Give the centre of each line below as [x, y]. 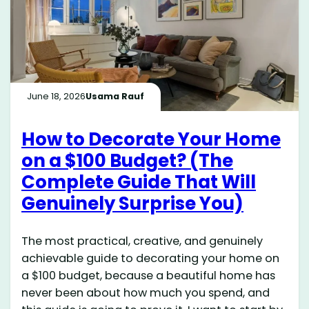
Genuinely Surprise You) [133, 203]
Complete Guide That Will [139, 182]
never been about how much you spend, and [146, 292]
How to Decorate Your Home [151, 139]
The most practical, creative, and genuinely [142, 241]
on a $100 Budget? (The [128, 160]
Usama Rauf [115, 97]
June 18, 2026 [57, 97]
